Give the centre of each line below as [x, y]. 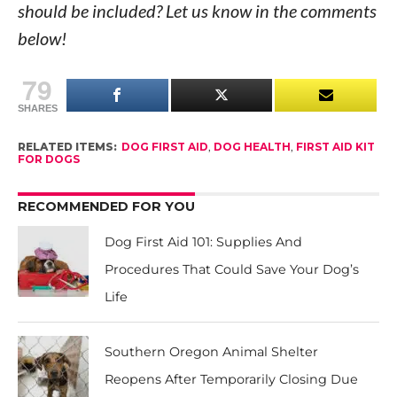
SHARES [37, 108]
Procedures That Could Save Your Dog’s [232, 269]
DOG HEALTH [252, 147]
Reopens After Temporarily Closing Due [232, 379]
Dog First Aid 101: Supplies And [204, 242]
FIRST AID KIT [335, 147]
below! [42, 38]
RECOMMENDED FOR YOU [106, 206]
